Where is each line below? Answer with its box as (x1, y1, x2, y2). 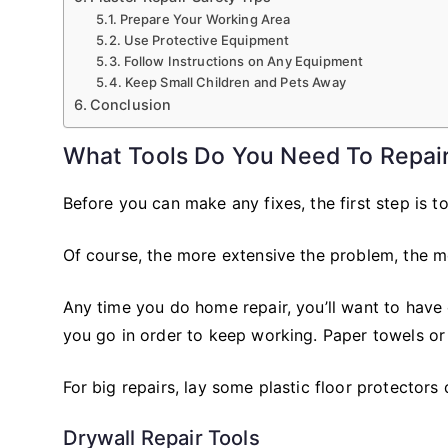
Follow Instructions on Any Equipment (123, 52, 364, 69)
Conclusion (89, 95, 172, 113)
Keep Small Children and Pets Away (124, 73, 346, 90)
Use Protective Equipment (123, 31, 290, 48)
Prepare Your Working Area (119, 10, 291, 27)
